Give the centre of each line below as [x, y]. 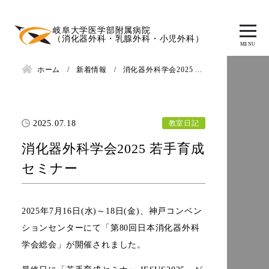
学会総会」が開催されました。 [84, 244]
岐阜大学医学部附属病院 [102, 31]
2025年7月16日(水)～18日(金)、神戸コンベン [112, 211]
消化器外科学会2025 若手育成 [113, 148]
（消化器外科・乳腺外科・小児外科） [128, 39]
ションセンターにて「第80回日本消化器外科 [110, 228]
